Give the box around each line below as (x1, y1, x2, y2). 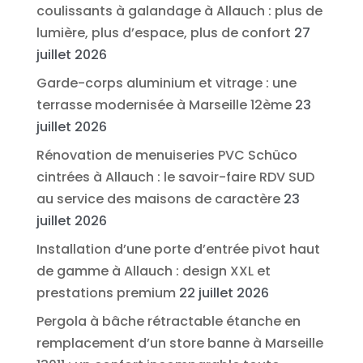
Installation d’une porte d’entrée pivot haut (36, 239, 320, 258)
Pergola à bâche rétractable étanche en (36, 311, 301, 331)
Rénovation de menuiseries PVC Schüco (36, 145, 297, 164)
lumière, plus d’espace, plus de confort (36, 23, 291, 42)
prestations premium (36, 283, 176, 302)
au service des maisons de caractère (36, 189, 280, 208)
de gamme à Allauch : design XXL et (36, 261, 271, 280)
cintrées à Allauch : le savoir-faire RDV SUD (36, 167, 314, 186)
